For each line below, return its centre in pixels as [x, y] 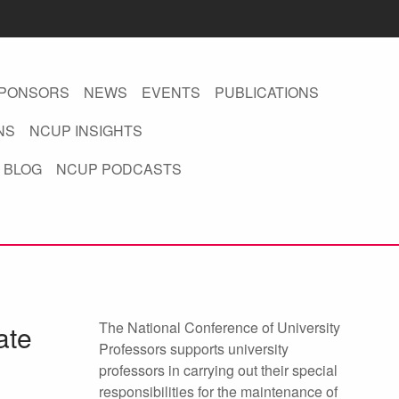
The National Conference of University [220, 327]
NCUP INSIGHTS [85, 130]
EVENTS [171, 92]
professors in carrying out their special [218, 370]
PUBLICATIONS [266, 92]
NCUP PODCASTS [118, 169]
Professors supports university [194, 349]
